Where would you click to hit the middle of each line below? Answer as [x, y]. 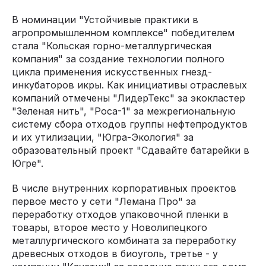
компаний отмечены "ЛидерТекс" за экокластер [129, 98]
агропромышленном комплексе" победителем [123, 32]
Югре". [28, 163]
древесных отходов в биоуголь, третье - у [115, 253]
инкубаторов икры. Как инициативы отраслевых [129, 85]
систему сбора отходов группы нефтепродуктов [130, 124]
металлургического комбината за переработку [124, 240]
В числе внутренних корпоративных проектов [124, 188]
